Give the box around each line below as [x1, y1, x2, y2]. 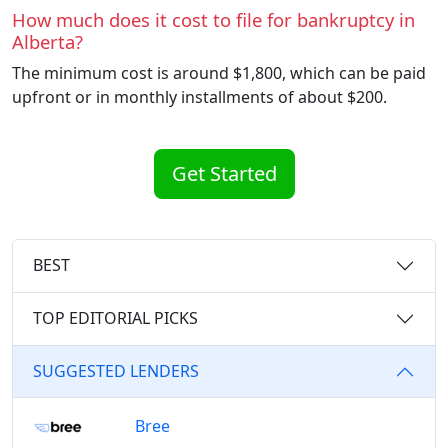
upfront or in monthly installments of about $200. [12, 85, 387, 108]
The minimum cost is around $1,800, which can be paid [12, 61, 426, 84]
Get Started [171, 159, 277, 187]
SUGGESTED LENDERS [33, 360, 199, 383]
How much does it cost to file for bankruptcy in [12, 6, 415, 32]
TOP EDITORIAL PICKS [33, 307, 198, 330]
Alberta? [12, 28, 83, 54]
